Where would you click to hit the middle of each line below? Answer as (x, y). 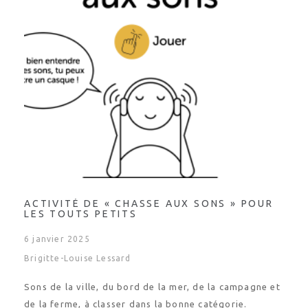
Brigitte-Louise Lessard (78, 258)
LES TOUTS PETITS (81, 214)
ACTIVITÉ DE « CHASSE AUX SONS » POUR (149, 203)
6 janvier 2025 (57, 239)
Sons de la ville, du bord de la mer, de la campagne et (152, 287)
